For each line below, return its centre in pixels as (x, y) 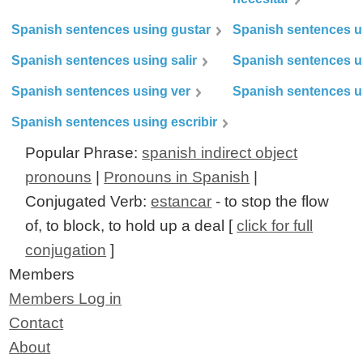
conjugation (66, 250)
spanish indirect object (220, 153)
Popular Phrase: (84, 153)
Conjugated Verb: (88, 202)
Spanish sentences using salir (105, 61)
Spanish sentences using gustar (111, 30)
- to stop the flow (271, 202)
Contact (36, 323)
